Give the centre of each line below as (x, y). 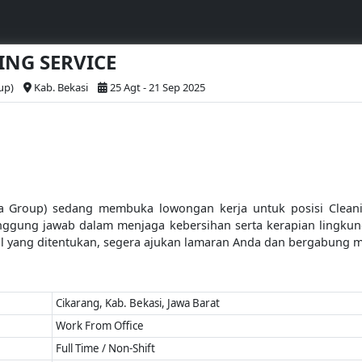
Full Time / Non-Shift (106, 348)
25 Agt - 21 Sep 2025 (158, 87)
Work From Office (100, 326)
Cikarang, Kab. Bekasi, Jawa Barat (138, 303)
